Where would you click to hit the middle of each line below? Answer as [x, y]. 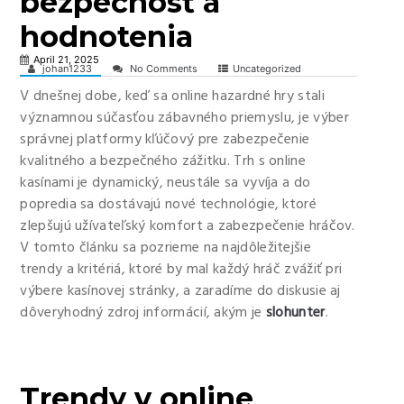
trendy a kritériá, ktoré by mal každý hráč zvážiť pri [181, 270]
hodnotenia [107, 37]
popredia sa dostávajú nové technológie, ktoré [168, 205]
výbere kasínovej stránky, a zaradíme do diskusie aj [180, 291]
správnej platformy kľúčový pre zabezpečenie [165, 140]
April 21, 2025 [67, 60]
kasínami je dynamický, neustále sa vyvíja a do [165, 183]
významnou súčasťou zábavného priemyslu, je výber [184, 118]
